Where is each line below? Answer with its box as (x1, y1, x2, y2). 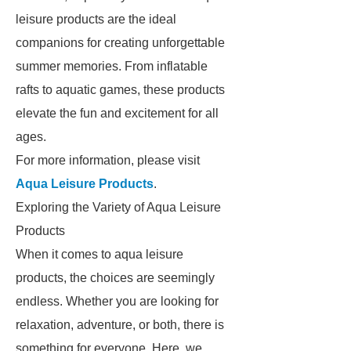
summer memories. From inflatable (16, 60, 208, 73)
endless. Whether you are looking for (16, 295, 219, 308)
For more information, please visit (16, 154, 200, 167)
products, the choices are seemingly (16, 271, 215, 284)
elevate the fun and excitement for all (16, 107, 219, 120)
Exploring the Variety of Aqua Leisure (16, 201, 221, 214)
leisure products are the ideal (16, 13, 176, 26)
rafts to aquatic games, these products (16, 83, 225, 96)
